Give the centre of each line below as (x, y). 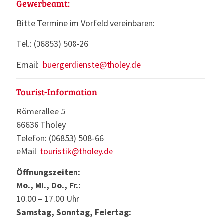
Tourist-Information (57, 92)
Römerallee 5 (41, 111)
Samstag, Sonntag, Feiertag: (74, 212)
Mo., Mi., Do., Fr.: (49, 185)
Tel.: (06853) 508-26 (52, 43)
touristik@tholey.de (76, 151)
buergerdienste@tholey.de (92, 64)
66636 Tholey (41, 124)
